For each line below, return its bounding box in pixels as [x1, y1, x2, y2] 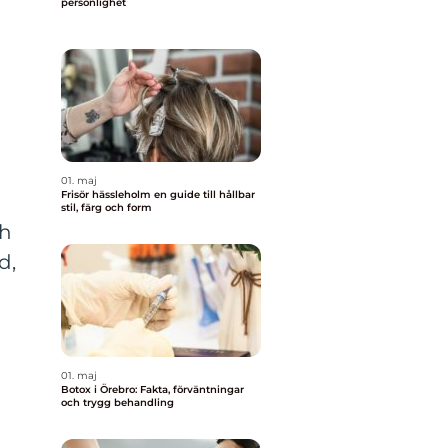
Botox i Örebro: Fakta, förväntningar [61, 383, 244, 396]
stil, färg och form [61, 201, 152, 214]
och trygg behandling [61, 396, 174, 409]
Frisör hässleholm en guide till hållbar [61, 188, 154, 201]
